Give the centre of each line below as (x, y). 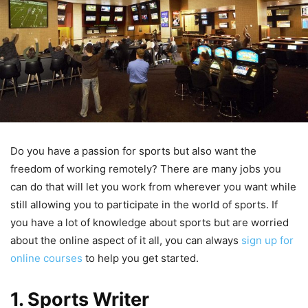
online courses (46, 258)
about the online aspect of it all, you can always (124, 240)
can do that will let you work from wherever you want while (153, 186)
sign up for (267, 240)
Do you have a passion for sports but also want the (133, 151)
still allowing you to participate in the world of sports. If (144, 204)
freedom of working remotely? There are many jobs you (146, 168)
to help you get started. (141, 258)
